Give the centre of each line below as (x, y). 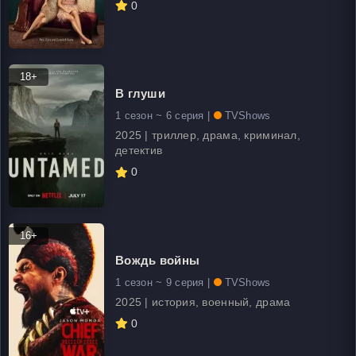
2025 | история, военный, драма (203, 302)
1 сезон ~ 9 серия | (164, 282)
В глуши (140, 93)
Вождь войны (158, 260)
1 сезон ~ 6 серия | (164, 116)
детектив (139, 150)
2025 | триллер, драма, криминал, (208, 135)
